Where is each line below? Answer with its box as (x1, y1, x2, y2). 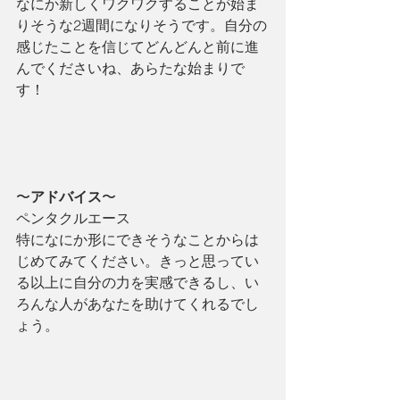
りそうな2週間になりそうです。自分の (16, 15, 267, 34)
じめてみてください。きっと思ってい (16, 251, 259, 270)
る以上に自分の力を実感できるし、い (16, 272, 259, 291)
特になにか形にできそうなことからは (16, 229, 259, 248)
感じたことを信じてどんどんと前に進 (16, 37, 259, 55)
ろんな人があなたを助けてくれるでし (16, 294, 259, 312)
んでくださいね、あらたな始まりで (16, 58, 245, 77)
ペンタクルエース (16, 208, 130, 227)
